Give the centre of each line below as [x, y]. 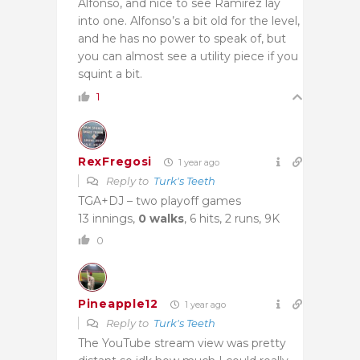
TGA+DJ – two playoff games [160, 200]
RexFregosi [115, 162]
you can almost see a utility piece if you [188, 56]
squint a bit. [110, 74]
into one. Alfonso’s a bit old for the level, [189, 20]
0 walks [161, 218]
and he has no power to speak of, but [182, 38]
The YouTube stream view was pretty [182, 343]
